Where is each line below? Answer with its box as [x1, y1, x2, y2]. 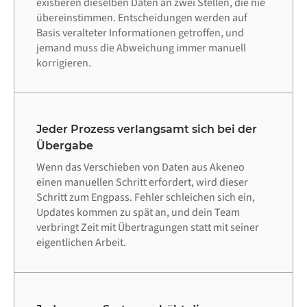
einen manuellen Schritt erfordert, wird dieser [36, 175, 248, 191]
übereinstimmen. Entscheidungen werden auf [36, 10, 247, 25]
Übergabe [36, 139, 93, 153]
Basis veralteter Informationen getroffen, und [36, 25, 244, 40]
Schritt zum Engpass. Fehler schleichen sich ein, [36, 190, 255, 206]
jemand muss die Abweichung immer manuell [36, 40, 246, 56]
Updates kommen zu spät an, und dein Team [36, 205, 240, 221]
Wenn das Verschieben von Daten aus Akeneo [36, 160, 245, 175]
